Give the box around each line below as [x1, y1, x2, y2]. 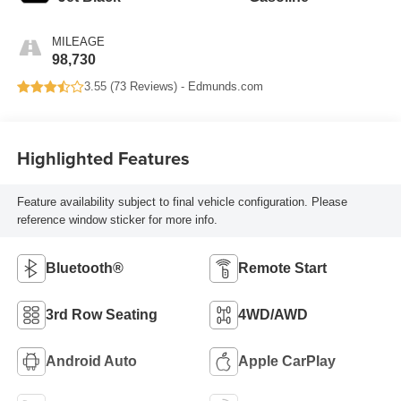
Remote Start [238, 260, 327, 276]
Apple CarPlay [238, 353, 336, 369]
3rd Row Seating [45, 306, 158, 322]
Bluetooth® [45, 260, 124, 276]
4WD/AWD [238, 306, 308, 322]
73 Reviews [113, 80, 174, 94]
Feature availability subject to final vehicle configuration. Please [16, 194, 347, 209]
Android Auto [45, 353, 137, 369]
